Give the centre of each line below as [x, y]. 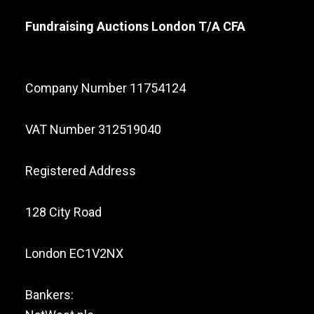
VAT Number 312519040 [93, 129]
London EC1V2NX [74, 253]
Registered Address [80, 171]
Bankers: [49, 295]
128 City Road [63, 212]
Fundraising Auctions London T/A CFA [135, 26]
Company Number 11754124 [105, 88]
